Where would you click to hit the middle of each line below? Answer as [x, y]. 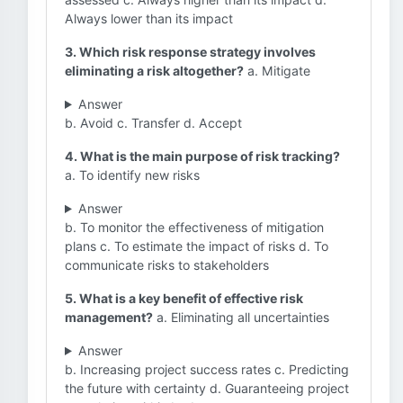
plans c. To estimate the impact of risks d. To [197, 246]
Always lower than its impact [149, 18]
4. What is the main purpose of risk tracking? [202, 156]
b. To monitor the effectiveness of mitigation [194, 227]
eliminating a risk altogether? [154, 71]
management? [109, 317]
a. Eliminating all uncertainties [241, 317]
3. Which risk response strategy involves [190, 52]
